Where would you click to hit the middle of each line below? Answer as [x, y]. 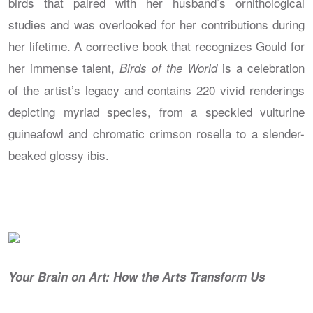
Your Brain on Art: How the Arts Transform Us [137, 276]
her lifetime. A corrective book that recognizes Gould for [156, 45]
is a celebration [261, 67]
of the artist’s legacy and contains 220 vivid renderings [156, 89]
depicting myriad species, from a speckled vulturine [156, 111]
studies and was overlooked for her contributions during [156, 24]
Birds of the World [168, 67]
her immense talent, [64, 67]
